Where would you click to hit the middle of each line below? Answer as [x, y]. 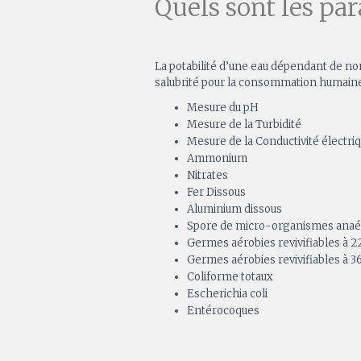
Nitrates [207, 176]
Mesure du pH [223, 108]
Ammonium [217, 159]
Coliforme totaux [230, 277]
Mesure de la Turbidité [244, 125]
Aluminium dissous [234, 210]
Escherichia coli [227, 294]
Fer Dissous [216, 193]
